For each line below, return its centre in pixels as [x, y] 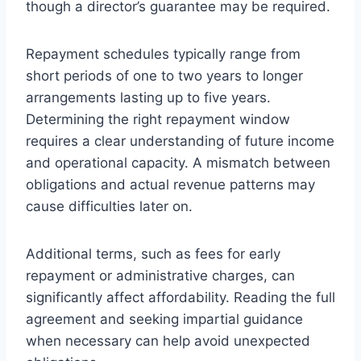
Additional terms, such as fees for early [153, 253]
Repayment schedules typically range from [163, 54]
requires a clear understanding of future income [180, 141]
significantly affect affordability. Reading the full [180, 297]
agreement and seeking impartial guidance [164, 319]
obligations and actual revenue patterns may [170, 184]
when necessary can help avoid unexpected [168, 340]
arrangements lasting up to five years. [148, 97]
